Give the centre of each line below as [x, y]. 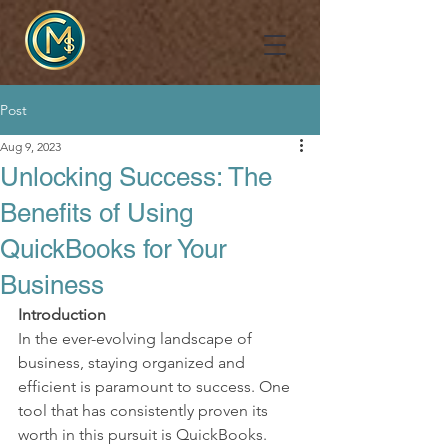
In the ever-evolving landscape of [137, 338]
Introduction [62, 314]
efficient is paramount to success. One [156, 386]
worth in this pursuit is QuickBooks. [144, 434]
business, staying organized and [133, 362]
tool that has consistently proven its [145, 410]
